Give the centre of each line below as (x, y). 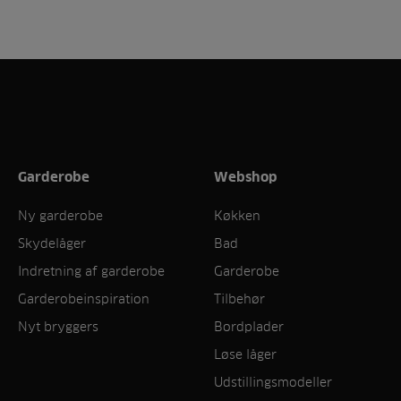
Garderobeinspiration (84, 299)
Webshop (245, 177)
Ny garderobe (60, 215)
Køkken (237, 215)
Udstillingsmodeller (273, 382)
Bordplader (249, 326)
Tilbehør (239, 299)
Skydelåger (52, 243)
